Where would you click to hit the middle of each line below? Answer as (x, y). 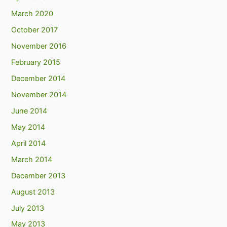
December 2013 (39, 176)
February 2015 (36, 63)
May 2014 (28, 127)
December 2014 (39, 79)
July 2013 (28, 208)
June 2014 (29, 111)
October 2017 (35, 30)
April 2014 (29, 143)
